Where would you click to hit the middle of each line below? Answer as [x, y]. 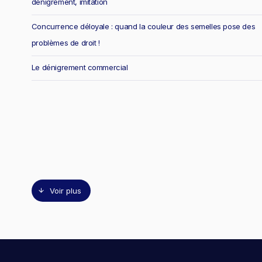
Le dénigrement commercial [80, 68]
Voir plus [65, 190]
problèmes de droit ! [65, 43]
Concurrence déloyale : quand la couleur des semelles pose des [143, 27]
